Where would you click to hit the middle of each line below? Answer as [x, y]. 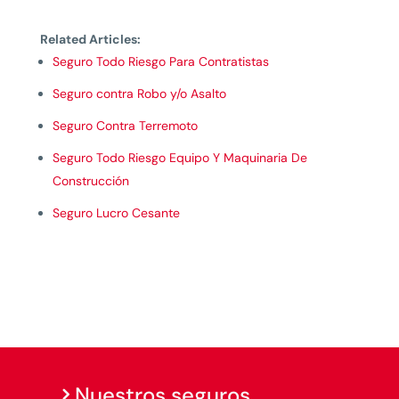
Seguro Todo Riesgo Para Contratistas [160, 61]
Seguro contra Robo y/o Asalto [139, 94]
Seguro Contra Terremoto [125, 126]
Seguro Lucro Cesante [116, 213]
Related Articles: [90, 39]
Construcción [90, 181]
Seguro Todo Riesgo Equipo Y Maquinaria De [179, 158]
